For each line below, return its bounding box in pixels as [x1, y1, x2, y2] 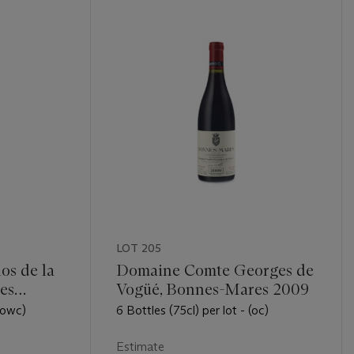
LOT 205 [115, 240, 161, 255]
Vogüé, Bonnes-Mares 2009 [115, 279, 309, 299]
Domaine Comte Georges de [115, 260, 314, 280]
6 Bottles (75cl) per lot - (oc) [115, 302, 269, 318]
